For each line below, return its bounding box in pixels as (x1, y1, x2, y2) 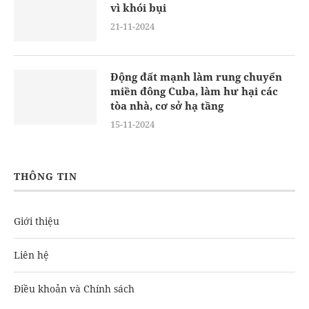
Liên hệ (14, 248, 49, 261)
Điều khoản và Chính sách (14, 282, 134, 295)
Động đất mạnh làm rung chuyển (110, 70, 282, 83)
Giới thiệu (14, 215, 59, 228)
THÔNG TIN (14, 170, 77, 183)
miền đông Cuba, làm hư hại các (110, 84, 278, 98)
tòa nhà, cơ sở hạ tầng (110, 99, 223, 112)
